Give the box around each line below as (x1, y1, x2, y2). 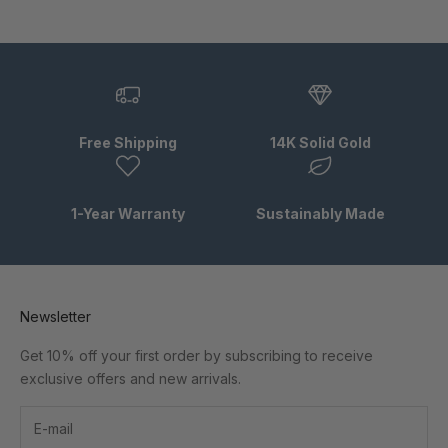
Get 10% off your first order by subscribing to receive (20, 346, 373, 364)
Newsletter (20, 307, 91, 325)
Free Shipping (79, 133, 177, 151)
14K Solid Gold (269, 133, 371, 151)
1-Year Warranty (71, 204, 185, 222)
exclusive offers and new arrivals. (20, 369, 241, 387)
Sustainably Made (255, 204, 385, 222)
